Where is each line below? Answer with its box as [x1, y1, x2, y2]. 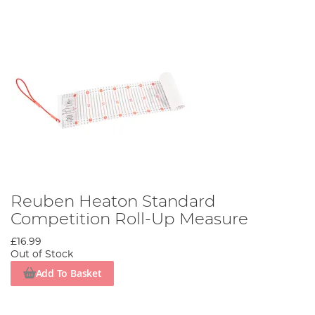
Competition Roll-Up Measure [11, 210, 248, 228]
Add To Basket [35, 266, 102, 281]
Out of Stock [11, 249, 73, 259]
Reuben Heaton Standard [11, 193, 216, 210]
